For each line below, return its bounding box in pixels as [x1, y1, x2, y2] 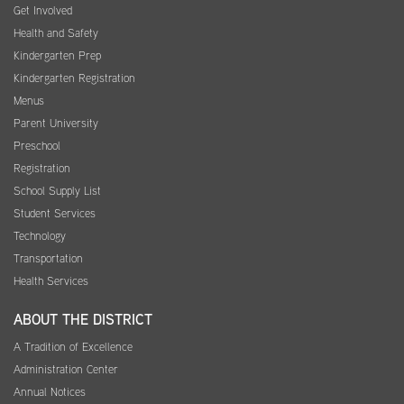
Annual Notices [14, 382, 86, 400]
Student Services [14, 204, 96, 222]
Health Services [14, 271, 88, 289]
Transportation [14, 249, 83, 267]
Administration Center [14, 360, 118, 378]
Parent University [14, 114, 98, 132]
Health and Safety [14, 23, 98, 41]
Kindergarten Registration [14, 69, 135, 87]
